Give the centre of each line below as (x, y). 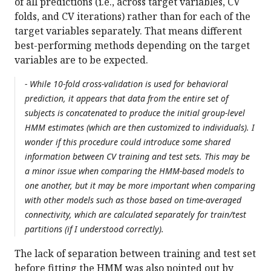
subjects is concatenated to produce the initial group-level (135, 113)
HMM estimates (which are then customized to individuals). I (140, 128)
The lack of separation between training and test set (135, 254)
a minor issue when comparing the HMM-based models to (135, 171)
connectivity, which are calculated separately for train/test (135, 215)
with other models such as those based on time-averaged (133, 200)
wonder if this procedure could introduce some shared (128, 142)
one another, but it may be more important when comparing (140, 186)
